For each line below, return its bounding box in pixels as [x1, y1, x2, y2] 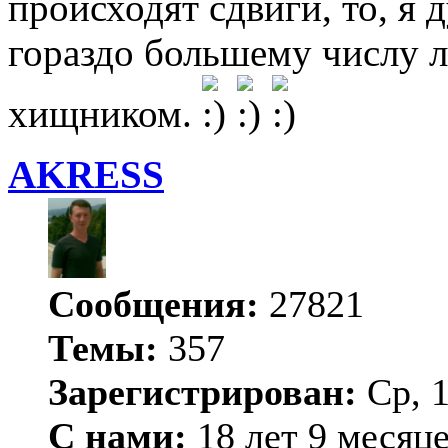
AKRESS [8, 153, 164, 198]
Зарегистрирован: [48, 371, 357, 414]
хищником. [8, 92, 202, 136]
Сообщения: [48, 283, 259, 326]
